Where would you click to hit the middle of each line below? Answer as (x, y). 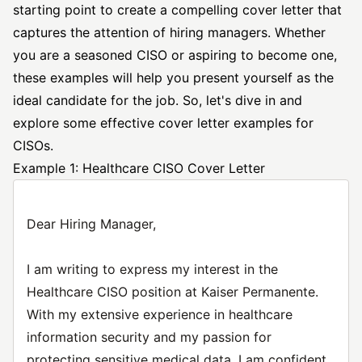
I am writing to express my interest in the (152, 269)
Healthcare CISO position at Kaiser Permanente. (173, 292)
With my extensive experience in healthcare (160, 314)
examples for (271, 123)
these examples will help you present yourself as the (173, 78)
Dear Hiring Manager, (91, 224)
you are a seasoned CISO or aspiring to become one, (175, 55)
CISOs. (33, 145)
